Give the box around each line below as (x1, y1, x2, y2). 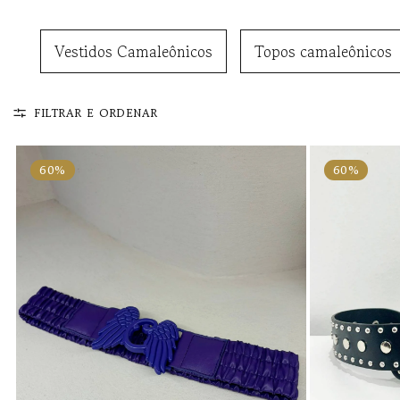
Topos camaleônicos (254, 40, 392, 62)
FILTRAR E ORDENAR (35, 105, 159, 121)
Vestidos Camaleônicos (54, 40, 212, 62)
